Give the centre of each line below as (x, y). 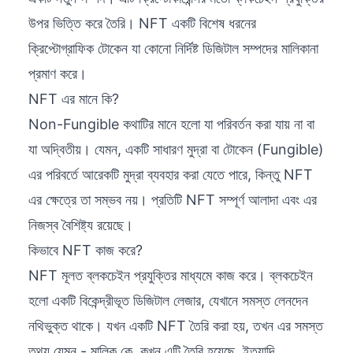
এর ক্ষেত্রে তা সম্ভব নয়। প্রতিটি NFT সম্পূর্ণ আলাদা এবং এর (173, 200)
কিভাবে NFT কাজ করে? (85, 251)
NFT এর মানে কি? (74, 99)
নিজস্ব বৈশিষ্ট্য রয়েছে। (81, 225)
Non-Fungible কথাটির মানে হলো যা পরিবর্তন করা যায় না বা (171, 124)
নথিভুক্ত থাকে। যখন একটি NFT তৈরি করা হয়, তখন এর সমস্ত (176, 326)
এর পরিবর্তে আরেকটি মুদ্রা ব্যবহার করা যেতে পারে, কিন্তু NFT (171, 175)
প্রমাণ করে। (58, 74)
